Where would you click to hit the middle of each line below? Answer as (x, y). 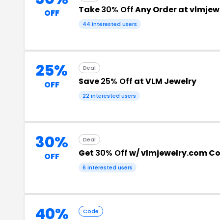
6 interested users (108, 167)
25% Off (117, 81)
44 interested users (110, 24)
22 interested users (109, 96)
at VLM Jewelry (165, 81)
